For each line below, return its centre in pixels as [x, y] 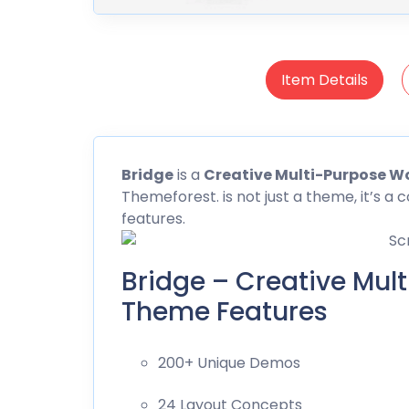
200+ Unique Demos [229, 362]
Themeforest [169, 196]
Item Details [324, 79]
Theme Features [225, 311]
